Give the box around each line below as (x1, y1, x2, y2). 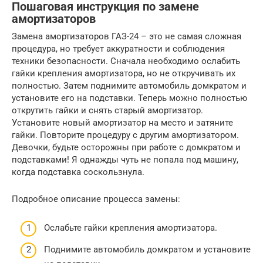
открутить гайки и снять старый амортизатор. (12, 105, 203, 116)
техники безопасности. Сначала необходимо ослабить (12, 56, 240, 67)
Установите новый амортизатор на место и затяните (12, 117, 233, 129)
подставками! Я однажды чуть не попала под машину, (12, 154, 238, 166)
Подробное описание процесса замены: (12, 194, 180, 205)
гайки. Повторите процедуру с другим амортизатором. (12, 130, 239, 141)
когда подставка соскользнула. (12, 167, 144, 178)
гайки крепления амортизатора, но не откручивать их (12, 68, 235, 79)
